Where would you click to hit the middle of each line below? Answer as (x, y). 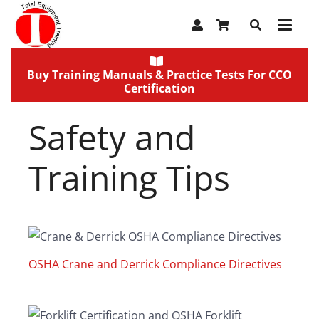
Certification (159, 88)
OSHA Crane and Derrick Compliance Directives (155, 264)
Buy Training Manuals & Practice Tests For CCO (159, 74)
